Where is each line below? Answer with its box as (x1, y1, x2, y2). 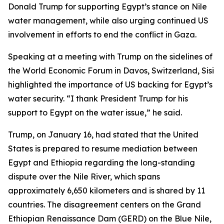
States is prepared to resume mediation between (8, 143, 197, 153)
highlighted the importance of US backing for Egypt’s (8, 79, 212, 89)
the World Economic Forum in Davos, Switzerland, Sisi (8, 65, 214, 75)
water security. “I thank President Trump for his (8, 93, 188, 103)
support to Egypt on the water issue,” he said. (8, 107, 182, 117)
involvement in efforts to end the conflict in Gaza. (8, 29, 196, 39)
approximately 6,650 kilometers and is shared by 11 (8, 185, 205, 195)
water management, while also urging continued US (8, 15, 208, 25)
